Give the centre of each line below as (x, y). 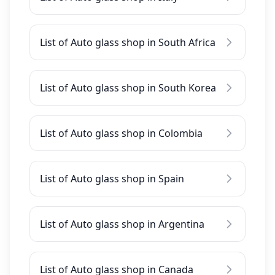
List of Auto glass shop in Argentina (122, 224)
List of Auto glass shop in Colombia (121, 133)
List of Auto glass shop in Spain (112, 179)
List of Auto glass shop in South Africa (128, 42)
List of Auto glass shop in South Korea (128, 88)
